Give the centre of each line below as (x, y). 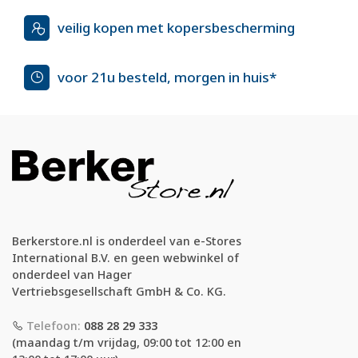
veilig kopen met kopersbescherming (176, 28)
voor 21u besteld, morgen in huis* (167, 78)
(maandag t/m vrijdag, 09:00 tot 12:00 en (127, 342)
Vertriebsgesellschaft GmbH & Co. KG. (119, 292)
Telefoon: (54, 325)
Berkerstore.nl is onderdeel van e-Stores (127, 241)
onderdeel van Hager (72, 275)
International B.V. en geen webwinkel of (125, 258)
